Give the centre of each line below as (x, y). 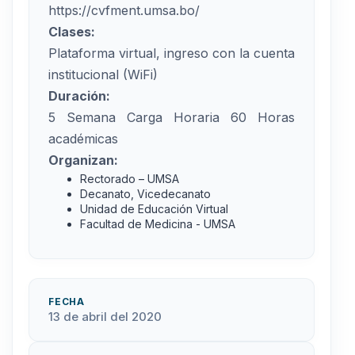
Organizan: (83, 160)
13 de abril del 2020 (105, 317)
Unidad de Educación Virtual (154, 209)
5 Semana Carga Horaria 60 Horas (172, 118)
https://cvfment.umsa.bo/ (124, 11)
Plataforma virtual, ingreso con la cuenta (172, 53)
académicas (83, 139)
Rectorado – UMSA (130, 179)
